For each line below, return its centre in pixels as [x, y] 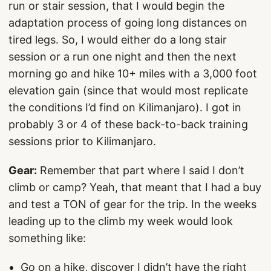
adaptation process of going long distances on [128, 23]
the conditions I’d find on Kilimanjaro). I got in [125, 107]
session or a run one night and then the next [122, 57]
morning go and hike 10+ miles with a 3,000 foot [133, 73]
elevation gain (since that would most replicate [128, 90]
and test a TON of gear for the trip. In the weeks [132, 204]
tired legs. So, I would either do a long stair [118, 40]
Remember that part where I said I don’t [141, 170]
